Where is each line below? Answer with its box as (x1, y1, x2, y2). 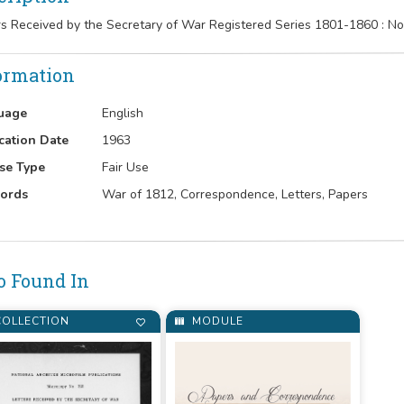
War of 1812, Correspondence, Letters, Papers (102, 186, 369, 203)
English (102, 105, 144, 122)
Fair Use (102, 159, 150, 176)
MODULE (188, 313, 244, 328)
